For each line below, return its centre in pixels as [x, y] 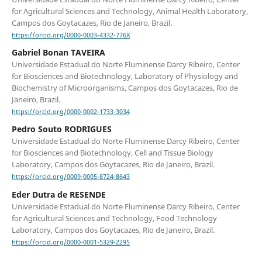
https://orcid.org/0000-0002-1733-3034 [70, 112]
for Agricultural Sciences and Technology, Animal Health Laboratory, [130, 11]
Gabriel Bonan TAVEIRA [58, 53]
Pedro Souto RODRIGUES [61, 129]
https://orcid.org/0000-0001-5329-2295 [70, 242]
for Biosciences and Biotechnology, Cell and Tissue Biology [112, 153]
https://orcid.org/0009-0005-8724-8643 [70, 177]
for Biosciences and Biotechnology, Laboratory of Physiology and [125, 76]
